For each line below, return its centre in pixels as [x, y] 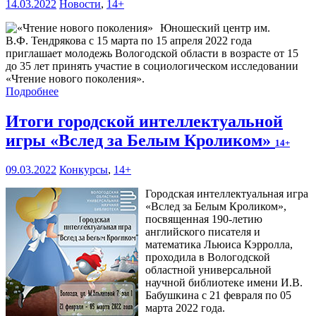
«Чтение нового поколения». [75, 78]
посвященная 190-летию [204, 219]
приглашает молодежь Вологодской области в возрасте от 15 [152, 53]
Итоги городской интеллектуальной [144, 121]
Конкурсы [84, 170]
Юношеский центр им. [215, 28]
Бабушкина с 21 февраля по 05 [218, 296]
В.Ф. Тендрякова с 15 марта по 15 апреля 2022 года [129, 40]
